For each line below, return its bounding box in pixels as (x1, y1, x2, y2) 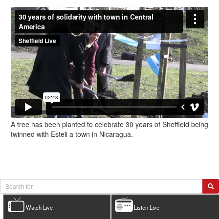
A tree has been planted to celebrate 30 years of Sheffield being (11, 119, 208, 129)
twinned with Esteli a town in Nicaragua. (11, 129, 133, 139)
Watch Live (25, 203, 53, 211)
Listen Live (134, 203, 160, 211)
